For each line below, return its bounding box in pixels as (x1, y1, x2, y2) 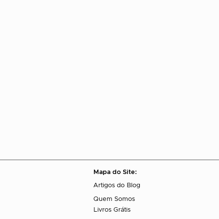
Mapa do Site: (93, 169, 137, 176)
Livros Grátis (93, 207, 131, 214)
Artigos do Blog (93, 182, 140, 189)
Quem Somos (93, 196, 135, 203)
